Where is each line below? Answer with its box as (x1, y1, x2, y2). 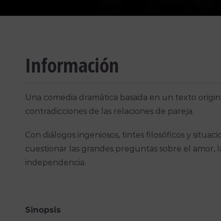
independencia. (25, 158, 86, 168)
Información (25, 51, 119, 79)
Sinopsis (25, 205, 61, 215)
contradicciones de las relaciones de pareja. (25, 107, 194, 116)
